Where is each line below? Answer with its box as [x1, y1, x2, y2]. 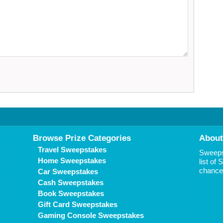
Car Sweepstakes [38, 167, 98, 176]
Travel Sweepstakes [38, 145, 107, 154]
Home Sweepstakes [38, 156, 106, 165]
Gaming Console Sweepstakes [38, 211, 144, 220]
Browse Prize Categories [33, 133, 131, 143]
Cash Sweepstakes [38, 178, 104, 187]
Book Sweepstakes [38, 189, 104, 198]
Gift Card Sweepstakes [38, 200, 117, 209]
